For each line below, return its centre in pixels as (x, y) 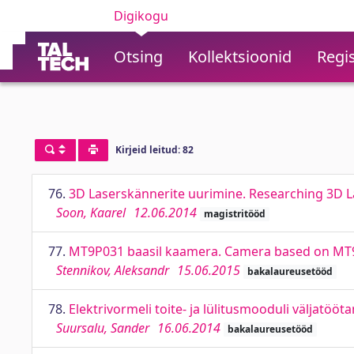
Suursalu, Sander (103, 328)
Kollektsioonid (240, 56)
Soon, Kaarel (91, 213)
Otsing (138, 56)
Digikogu (141, 16)
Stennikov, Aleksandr (113, 270)
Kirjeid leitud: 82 (154, 150)
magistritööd (234, 214)
